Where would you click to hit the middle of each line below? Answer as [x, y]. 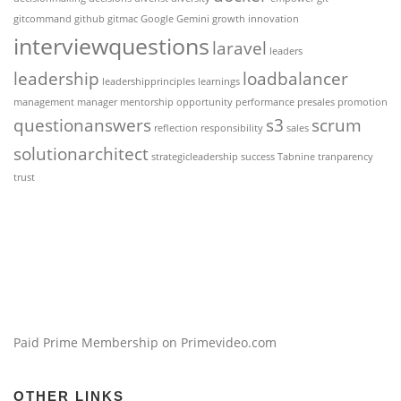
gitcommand [43, 19]
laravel [239, 49]
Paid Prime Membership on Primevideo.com [145, 343]
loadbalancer [295, 79]
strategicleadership [195, 157]
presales [316, 102]
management [44, 102]
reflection [176, 128]
